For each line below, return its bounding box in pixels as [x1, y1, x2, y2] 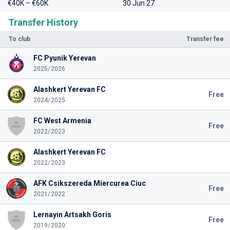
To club [9, 35, 30, 43]
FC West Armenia [33, 117, 91, 125]
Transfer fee [186, 35, 224, 43]
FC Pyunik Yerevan [33, 54, 96, 62]
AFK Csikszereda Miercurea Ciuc [33, 179, 146, 187]
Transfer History [8, 17, 78, 28]
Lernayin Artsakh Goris [33, 210, 111, 219]
